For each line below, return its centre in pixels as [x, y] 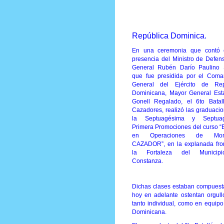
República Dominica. [169, 35]
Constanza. [147, 161]
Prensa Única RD [153, 18]
